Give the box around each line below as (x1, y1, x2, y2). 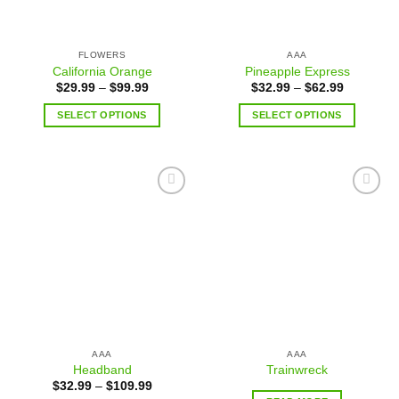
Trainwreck (266, 363, 328, 378)
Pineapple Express (244, 64, 350, 78)
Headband (72, 363, 132, 378)
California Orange (52, 64, 152, 78)
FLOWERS (77, 50, 126, 61)
